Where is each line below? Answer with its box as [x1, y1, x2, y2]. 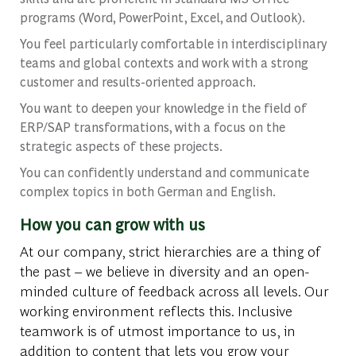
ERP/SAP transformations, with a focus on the [19, 118, 285, 136]
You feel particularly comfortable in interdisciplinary [19, 35, 327, 52]
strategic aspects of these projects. [19, 137, 222, 155]
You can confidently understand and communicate [19, 164, 309, 181]
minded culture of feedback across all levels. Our [19, 281, 329, 300]
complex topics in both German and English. [19, 183, 276, 200]
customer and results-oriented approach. [19, 73, 256, 91]
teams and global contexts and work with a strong [19, 54, 308, 72]
